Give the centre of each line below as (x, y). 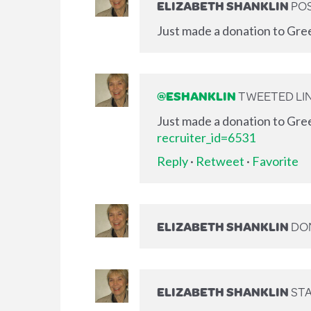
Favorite (275, 161)
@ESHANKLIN (196, 95)
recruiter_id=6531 (206, 137)
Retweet (220, 161)
